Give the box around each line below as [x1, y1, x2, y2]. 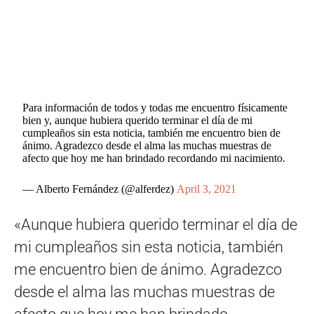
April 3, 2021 [177, 183, 237, 196]
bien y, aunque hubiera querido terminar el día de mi [22, 114, 253, 127]
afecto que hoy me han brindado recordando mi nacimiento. [22, 152, 286, 165]
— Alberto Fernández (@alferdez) [22, 183, 177, 196]
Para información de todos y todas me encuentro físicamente [22, 102, 288, 114]
